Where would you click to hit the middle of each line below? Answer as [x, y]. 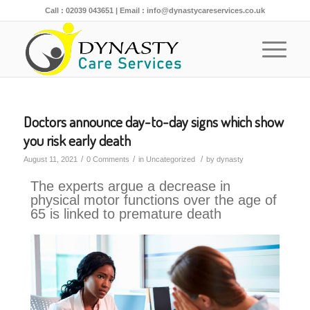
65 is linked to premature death [126, 214]
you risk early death [77, 140]
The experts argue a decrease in [130, 186]
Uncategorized [170, 159]
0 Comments [108, 159]
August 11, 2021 [50, 159]
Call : [55, 10]
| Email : [130, 10]
